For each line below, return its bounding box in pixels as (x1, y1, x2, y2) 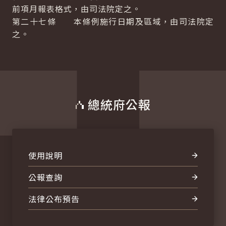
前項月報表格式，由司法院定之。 (12, 3, 141, 15)
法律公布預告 (28, 193, 80, 205)
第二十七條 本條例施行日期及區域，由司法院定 (12, 15, 214, 27)
